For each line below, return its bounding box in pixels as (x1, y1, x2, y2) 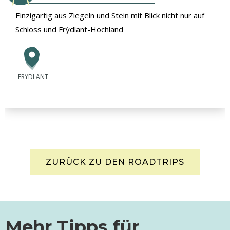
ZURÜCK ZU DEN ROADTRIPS (46, 157, 184, 167)
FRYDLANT (18, 72, 48, 81)
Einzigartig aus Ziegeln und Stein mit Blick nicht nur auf (15, 10, 204, 21)
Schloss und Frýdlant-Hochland (15, 24, 123, 34)
